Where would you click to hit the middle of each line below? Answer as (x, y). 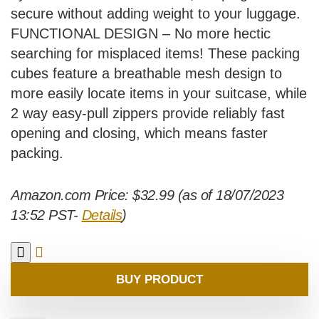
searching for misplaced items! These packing (155, 54)
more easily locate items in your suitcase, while (159, 94)
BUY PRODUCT (159, 280)
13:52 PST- (46, 215)
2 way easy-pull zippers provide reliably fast (148, 114)
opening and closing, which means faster (139, 134)
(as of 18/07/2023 (229, 195)
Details (101, 215)
